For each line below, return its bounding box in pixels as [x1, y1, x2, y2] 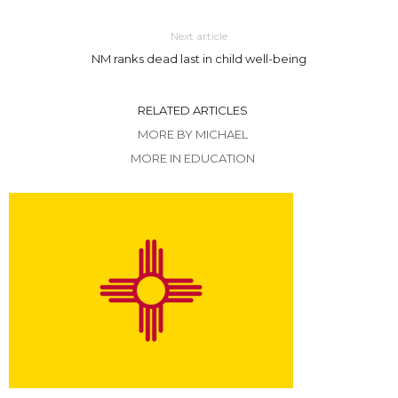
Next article [170, 29, 227, 44]
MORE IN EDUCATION [130, 151, 255, 166]
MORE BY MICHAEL [137, 127, 248, 142]
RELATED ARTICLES [137, 103, 248, 118]
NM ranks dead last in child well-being [91, 52, 306, 67]
